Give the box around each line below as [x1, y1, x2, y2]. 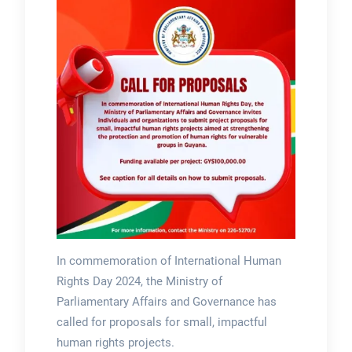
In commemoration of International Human [56, 253, 281, 268]
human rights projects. [56, 335, 174, 350]
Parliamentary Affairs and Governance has [56, 294, 277, 309]
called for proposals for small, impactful [56, 314, 267, 329]
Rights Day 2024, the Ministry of [56, 273, 222, 288]
